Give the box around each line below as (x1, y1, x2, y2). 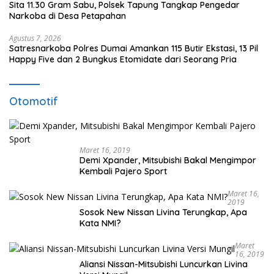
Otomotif (9, 94, 58, 109)
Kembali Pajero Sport (80, 166, 167, 177)
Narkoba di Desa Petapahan (9, 10, 126, 22)
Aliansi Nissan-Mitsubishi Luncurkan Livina (80, 259, 248, 270)
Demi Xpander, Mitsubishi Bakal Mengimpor (80, 155, 256, 166)
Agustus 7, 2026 (9, 33, 61, 44)
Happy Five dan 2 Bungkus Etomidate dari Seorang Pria (9, 54, 237, 65)
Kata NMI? (80, 218, 121, 229)
